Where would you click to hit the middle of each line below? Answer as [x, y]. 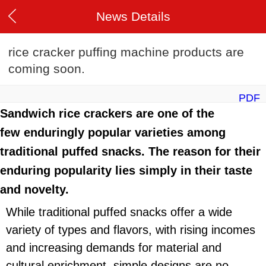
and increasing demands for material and [114, 248]
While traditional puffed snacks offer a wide [119, 212]
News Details [133, 16]
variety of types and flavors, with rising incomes [131, 230]
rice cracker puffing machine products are [126, 52]
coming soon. [47, 69]
